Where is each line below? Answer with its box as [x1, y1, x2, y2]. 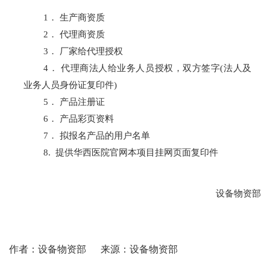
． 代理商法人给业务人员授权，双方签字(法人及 [48, 63, 252, 73]
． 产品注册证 [48, 96, 105, 107]
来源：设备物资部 [100, 243, 178, 254]
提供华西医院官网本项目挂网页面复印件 [55, 147, 219, 157]
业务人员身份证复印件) [23, 80, 117, 90]
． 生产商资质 [48, 12, 105, 22]
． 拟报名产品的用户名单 [48, 130, 151, 140]
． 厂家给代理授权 [48, 46, 124, 56]
